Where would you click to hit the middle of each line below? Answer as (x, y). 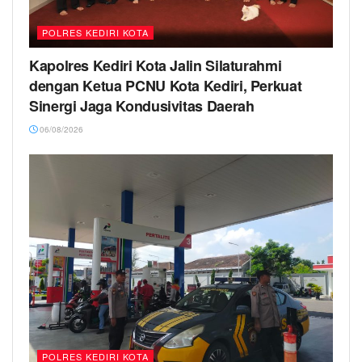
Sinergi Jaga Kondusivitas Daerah (142, 106)
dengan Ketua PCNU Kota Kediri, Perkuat (166, 86)
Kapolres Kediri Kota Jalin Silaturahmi (156, 66)
